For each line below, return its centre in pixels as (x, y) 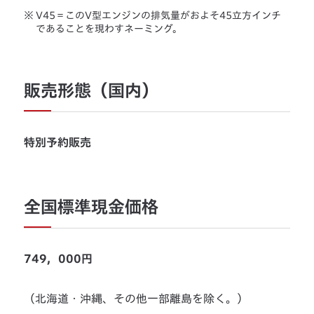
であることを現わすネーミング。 (109, 28)
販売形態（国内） (91, 90)
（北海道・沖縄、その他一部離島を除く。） (136, 298)
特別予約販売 (58, 142)
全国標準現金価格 (91, 206)
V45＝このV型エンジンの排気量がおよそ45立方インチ (159, 15)
